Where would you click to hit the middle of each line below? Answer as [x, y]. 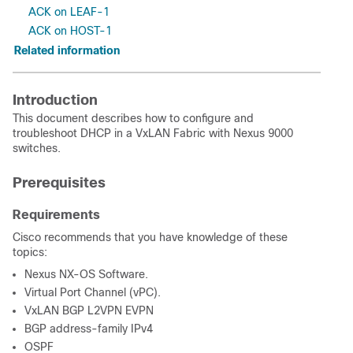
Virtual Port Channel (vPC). [93, 292]
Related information [67, 50]
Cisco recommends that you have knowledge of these [150, 237]
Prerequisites [59, 183]
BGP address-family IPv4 [89, 329]
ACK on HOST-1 [70, 31]
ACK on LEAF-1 [69, 12]
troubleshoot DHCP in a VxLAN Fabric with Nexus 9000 [153, 133]
